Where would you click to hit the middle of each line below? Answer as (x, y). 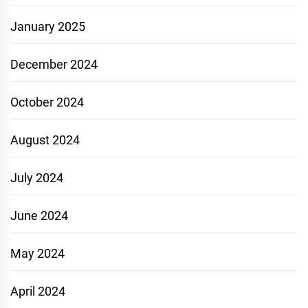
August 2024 (45, 140)
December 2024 (54, 65)
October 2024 (47, 102)
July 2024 (37, 178)
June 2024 (39, 216)
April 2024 (38, 291)
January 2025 (48, 27)
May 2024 (37, 254)
